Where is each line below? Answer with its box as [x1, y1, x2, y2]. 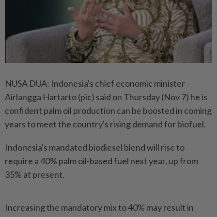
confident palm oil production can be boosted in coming [5, 105, 212, 116]
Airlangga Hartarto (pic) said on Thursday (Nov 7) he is [5, 92, 207, 103]
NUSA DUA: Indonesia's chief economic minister [5, 78, 185, 89]
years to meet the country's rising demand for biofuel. [5, 119, 206, 130]
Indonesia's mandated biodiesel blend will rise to [5, 142, 185, 153]
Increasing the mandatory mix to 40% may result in [5, 202, 194, 213]
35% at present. [5, 169, 64, 180]
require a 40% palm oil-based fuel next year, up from [5, 155, 198, 167]
